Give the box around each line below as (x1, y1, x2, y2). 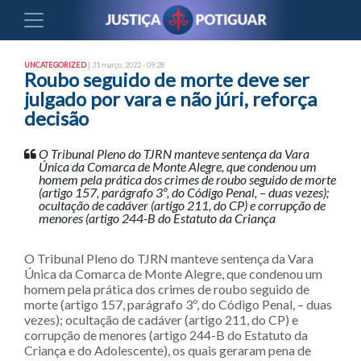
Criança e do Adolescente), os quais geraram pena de (24, 342, 311, 358)
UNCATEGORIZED (24, 60, 86, 69)
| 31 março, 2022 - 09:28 (86, 60, 164, 69)
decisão (24, 106, 89, 130)
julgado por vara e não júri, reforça (24, 87, 317, 110)
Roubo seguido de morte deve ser (24, 68, 309, 91)
